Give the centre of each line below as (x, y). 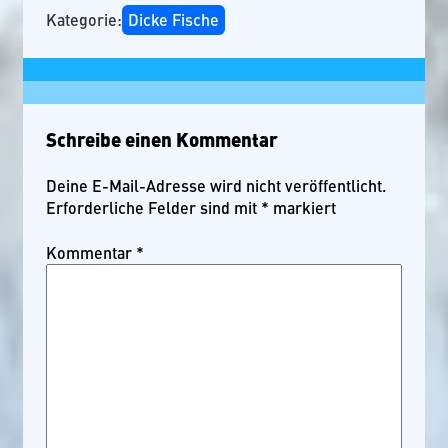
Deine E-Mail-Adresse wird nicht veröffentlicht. (216, 185)
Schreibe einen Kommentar (162, 138)
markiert (302, 207)
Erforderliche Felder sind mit (153, 207)
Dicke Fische (173, 19)
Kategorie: (84, 19)
